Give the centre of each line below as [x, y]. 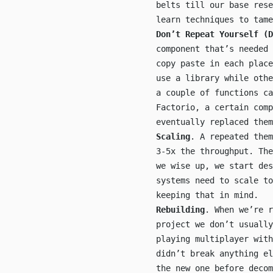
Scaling [173, 136]
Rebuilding [180, 210]
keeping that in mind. [207, 195]
